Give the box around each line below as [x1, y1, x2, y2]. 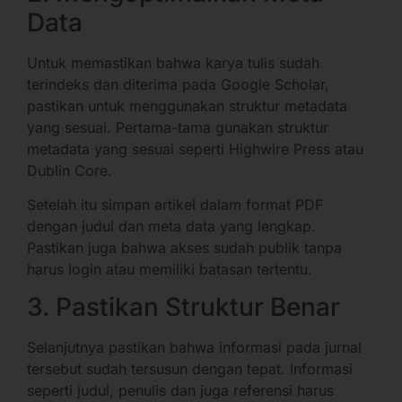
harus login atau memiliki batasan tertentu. [27, 259, 317, 278]
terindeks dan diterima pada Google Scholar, [27, 74, 329, 93]
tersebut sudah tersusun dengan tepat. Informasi [27, 360, 353, 379]
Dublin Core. [27, 161, 117, 179]
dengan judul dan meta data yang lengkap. [27, 216, 316, 235]
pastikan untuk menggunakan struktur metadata [27, 96, 347, 115]
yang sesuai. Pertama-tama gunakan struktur [27, 118, 328, 136]
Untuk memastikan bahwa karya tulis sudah [27, 53, 319, 72]
